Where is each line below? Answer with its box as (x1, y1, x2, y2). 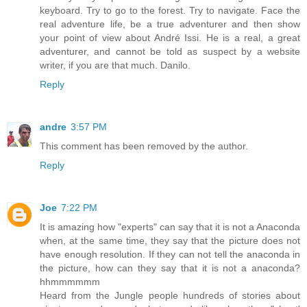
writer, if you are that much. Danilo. (40, 59, 191, 71)
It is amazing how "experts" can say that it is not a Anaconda (40, 221, 300, 232)
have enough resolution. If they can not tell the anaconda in (40, 248, 300, 260)
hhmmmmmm (40, 275, 100, 287)
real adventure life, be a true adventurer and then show (40, 18, 300, 29)
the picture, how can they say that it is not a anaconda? (40, 262, 300, 273)
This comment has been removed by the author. (40, 140, 248, 151)
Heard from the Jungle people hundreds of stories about (40, 289, 300, 301)
